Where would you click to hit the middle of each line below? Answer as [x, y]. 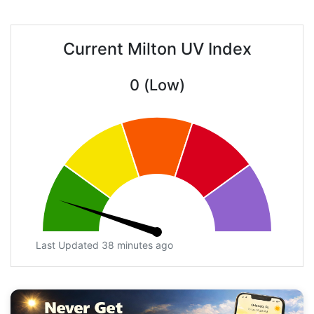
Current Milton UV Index [157, 49]
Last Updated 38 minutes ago [104, 245]
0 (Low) [157, 85]
